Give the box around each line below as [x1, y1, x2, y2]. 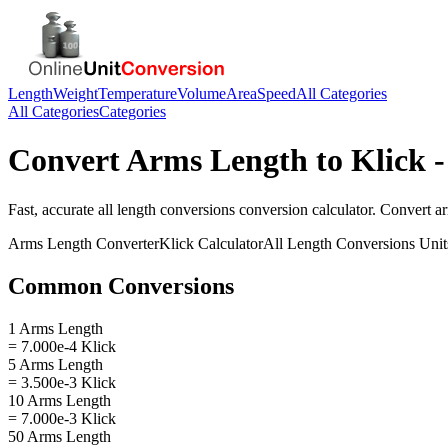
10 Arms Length [8, 391, 111, 409]
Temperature [98, 85, 177, 102]
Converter [92, 234, 159, 252]
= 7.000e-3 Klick [8, 409, 116, 427]
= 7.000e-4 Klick [8, 337, 116, 355]
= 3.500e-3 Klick [8, 373, 116, 391]
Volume [177, 85, 226, 102]
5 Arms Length [8, 355, 103, 373]
